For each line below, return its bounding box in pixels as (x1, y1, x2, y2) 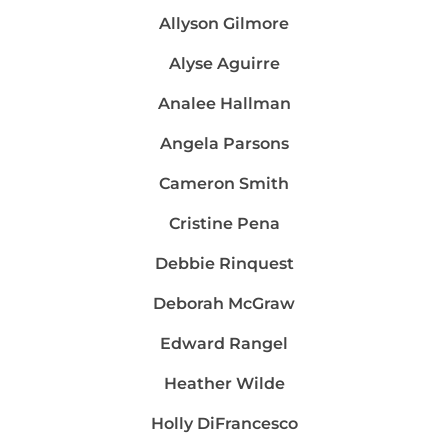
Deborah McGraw (153, 293, 295, 313)
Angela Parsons (159, 133, 289, 153)
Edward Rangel (160, 333, 288, 353)
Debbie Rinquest (154, 253, 294, 273)
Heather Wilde (163, 373, 285, 393)
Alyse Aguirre (168, 53, 280, 73)
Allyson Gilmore (159, 13, 289, 33)
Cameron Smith (159, 173, 289, 193)
